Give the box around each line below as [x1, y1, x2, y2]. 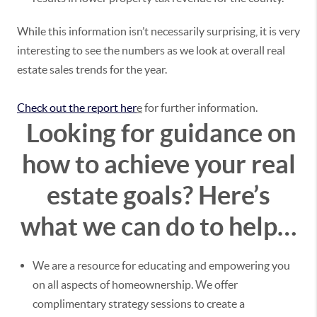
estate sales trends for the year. [17, 63, 169, 76]
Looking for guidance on [26, 118, 296, 148]
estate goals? [47, 180, 193, 210]
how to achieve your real [21, 149, 296, 179]
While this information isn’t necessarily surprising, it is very [17, 25, 300, 38]
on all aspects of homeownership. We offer [33, 278, 238, 292]
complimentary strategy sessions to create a [33, 297, 245, 311]
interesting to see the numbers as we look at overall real [17, 44, 285, 57]
